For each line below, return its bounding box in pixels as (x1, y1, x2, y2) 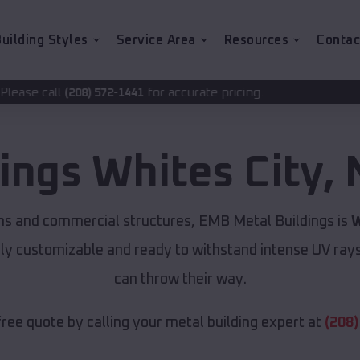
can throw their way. (113, 272, 247, 288)
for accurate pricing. (35, 86, 156, 99)
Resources (223, 34, 288, 47)
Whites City (91, 152, 323, 196)
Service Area (116, 34, 196, 47)
